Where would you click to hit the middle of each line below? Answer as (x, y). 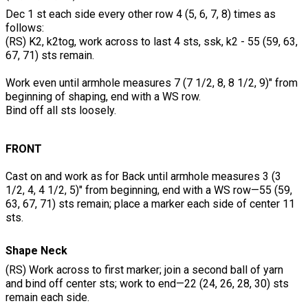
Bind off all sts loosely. (61, 111)
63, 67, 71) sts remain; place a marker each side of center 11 (150, 204)
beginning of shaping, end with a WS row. (103, 97)
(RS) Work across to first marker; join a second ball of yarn (144, 270)
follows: (25, 28)
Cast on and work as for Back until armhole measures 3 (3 (143, 177)
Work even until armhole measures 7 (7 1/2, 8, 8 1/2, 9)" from (152, 83)
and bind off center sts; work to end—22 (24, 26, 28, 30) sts (147, 284)
